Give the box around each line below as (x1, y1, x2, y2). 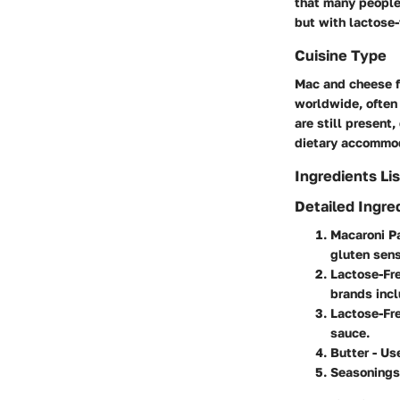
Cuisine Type (295, 46, 387, 65)
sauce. (330, 324, 370, 340)
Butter (330, 344, 369, 360)
